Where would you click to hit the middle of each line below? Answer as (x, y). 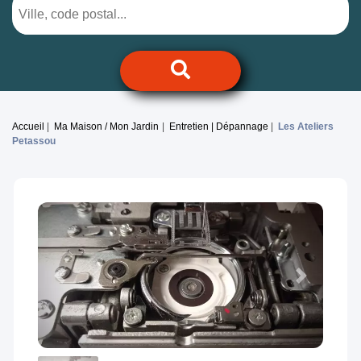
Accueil (28, 127)
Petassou (34, 141)
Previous (84, 284)
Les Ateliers (306, 127)
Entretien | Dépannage (218, 127)
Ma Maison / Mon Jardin (107, 127)
